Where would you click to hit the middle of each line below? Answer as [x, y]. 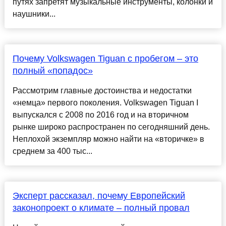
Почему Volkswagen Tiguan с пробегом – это [105, 59]
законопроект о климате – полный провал [101, 208]
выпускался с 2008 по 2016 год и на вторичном [100, 115]
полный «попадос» [52, 71]
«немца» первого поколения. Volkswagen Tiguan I [105, 103]
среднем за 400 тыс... [52, 151]
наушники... [34, 14]
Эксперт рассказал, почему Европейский [99, 196]
